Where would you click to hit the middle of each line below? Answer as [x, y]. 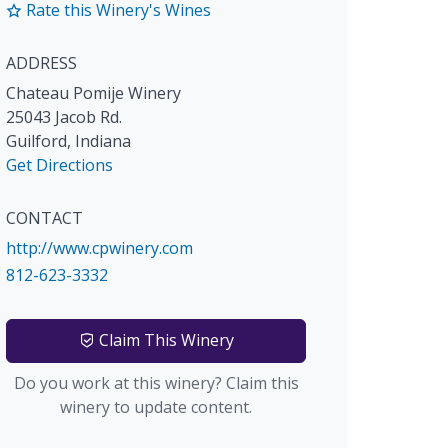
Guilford [36, 141]
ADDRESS [41, 63]
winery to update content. [156, 407]
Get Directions [59, 165]
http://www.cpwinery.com [99, 248]
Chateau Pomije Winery [93, 93]
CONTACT [44, 218]
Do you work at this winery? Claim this [156, 383]
